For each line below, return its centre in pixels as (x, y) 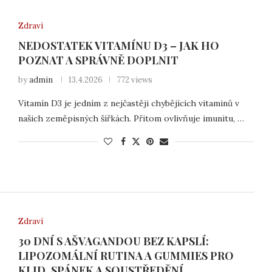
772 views (134, 80)
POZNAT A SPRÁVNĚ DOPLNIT (98, 60)
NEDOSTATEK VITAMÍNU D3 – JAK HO (118, 46)
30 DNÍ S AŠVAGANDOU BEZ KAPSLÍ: (113, 241)
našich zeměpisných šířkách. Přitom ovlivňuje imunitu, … (131, 119)
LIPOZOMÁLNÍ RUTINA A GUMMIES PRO (126, 255)
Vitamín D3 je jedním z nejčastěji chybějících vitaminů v (128, 104)
